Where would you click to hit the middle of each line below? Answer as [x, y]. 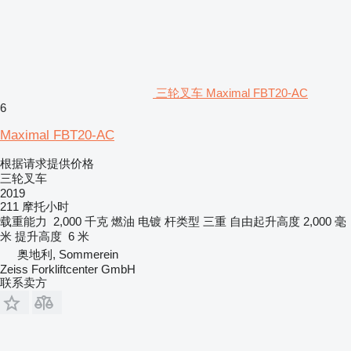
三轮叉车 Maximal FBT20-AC [232, 92]
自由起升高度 [265, 221]
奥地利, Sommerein [68, 254]
